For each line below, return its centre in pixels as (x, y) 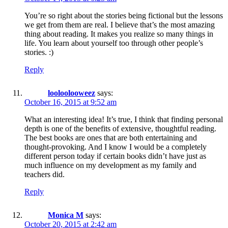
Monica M (66, 215)
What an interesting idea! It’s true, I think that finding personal (124, 119)
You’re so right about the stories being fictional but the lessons (124, 15)
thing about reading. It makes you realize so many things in (119, 34)
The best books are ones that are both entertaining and (111, 137)
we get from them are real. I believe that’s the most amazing (120, 24)
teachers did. (45, 174)
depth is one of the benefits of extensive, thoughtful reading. (120, 128)
